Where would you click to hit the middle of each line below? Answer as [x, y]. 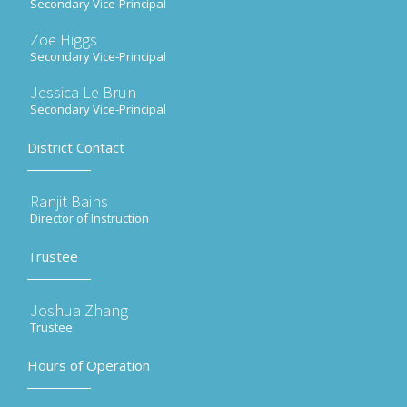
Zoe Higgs [64, 40]
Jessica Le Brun [83, 92]
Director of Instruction [89, 218]
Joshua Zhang [79, 310]
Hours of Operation [89, 365]
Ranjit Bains [69, 201]
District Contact [76, 147]
